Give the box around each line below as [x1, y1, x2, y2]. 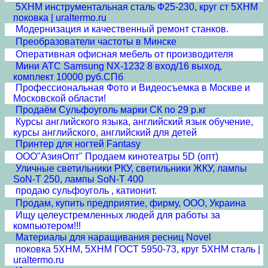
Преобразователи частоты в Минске [16, 36, 176, 47]
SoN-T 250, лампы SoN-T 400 [13, 174, 144, 184]
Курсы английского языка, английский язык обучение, [16, 117, 253, 127]
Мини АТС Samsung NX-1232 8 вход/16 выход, [16, 61, 222, 71]
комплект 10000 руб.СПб [13, 72, 123, 82]
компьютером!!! [13, 221, 81, 231]
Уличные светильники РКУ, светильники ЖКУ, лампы [16, 163, 247, 173]
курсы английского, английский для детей [13, 127, 197, 138]
